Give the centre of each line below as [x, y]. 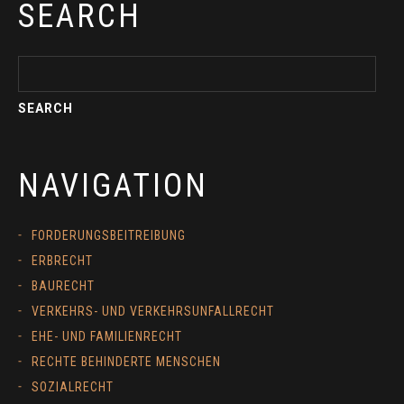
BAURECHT [63, 286]
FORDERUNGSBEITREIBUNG [109, 236]
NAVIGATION [113, 186]
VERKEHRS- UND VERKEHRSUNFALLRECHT [153, 312]
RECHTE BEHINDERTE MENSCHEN [126, 362]
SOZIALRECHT [73, 387]
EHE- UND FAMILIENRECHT [107, 337]
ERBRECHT [62, 261]
